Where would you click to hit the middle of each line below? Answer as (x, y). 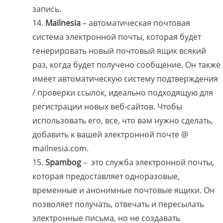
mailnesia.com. (60, 149)
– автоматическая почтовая (136, 23)
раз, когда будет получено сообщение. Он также (126, 65)
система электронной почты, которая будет (117, 37)
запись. (47, 9)
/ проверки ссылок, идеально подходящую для (123, 93)
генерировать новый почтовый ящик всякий (119, 51)
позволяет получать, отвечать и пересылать (118, 204)
